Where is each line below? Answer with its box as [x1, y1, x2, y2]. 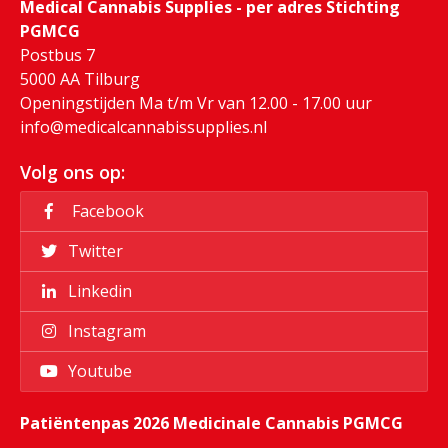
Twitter [63, 240, 123, 263]
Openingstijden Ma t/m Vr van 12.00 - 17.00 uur [20, 91, 372, 114]
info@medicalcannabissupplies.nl [20, 115, 267, 138]
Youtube [63, 360, 132, 383]
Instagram [63, 320, 146, 343]
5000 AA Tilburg [20, 67, 140, 90]
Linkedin [63, 280, 132, 303]
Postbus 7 [20, 43, 95, 66]
